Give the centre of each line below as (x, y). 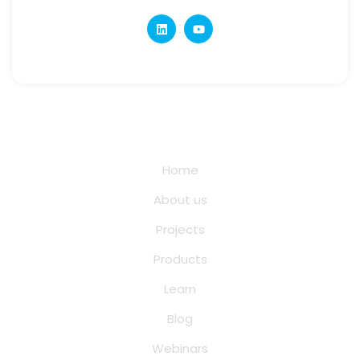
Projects (180, 230)
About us (180, 200)
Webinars (180, 349)
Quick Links (180, 133)
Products (180, 260)
